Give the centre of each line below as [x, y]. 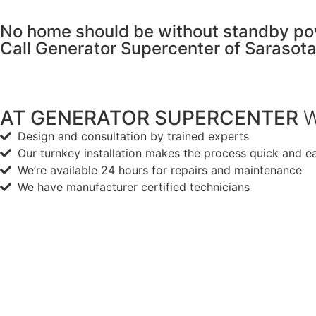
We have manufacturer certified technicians [134, 187]
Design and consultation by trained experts [133, 136]
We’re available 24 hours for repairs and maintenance [160, 170]
